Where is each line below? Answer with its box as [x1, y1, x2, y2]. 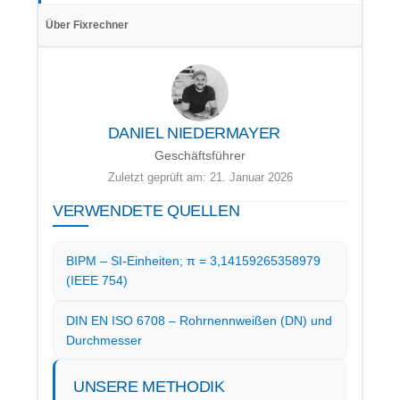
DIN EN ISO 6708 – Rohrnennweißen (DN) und [66, 312, 333, 328]
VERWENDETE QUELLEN [52, 201, 240, 220]
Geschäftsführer [154, 147, 246, 162]
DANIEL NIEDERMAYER [107, 123, 281, 142]
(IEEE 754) [66, 273, 129, 288]
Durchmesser [66, 332, 143, 347]
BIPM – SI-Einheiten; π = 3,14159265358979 [66, 254, 321, 269]
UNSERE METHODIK [72, 378, 225, 396]
